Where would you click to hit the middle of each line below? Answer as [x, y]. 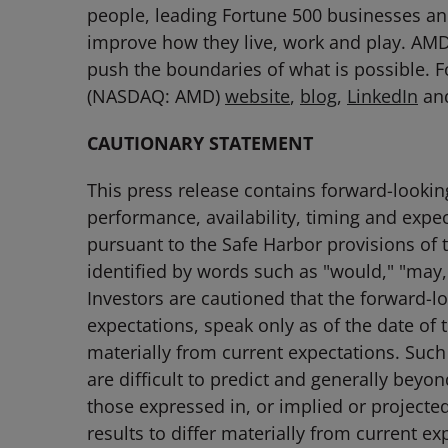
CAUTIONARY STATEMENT [200, 143]
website [257, 96]
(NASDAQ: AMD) [156, 96]
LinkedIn [382, 96]
